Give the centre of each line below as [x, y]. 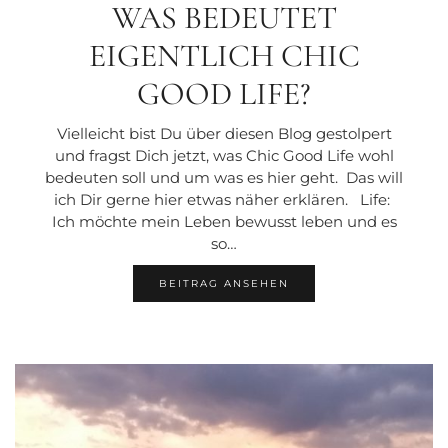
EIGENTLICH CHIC [224, 55]
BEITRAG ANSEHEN [224, 283]
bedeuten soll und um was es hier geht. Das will [224, 177]
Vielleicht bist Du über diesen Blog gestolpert [224, 133]
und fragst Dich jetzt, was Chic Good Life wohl [224, 155]
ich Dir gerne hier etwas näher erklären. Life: [224, 199]
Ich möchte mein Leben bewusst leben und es [224, 221]
